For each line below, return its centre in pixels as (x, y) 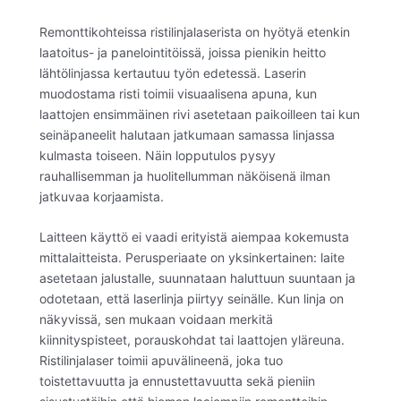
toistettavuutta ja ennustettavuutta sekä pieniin (177, 381)
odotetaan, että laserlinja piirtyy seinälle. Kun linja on (192, 299)
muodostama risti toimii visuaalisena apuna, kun (178, 93)
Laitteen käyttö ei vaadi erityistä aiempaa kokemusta (194, 237)
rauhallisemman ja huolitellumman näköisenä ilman (185, 175)
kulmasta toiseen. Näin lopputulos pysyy (158, 155)
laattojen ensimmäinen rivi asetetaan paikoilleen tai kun (200, 114)
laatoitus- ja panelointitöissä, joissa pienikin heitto (183, 52)
